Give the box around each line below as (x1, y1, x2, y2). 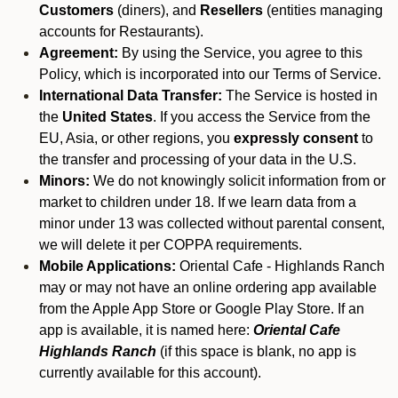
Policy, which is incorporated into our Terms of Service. (39, 67, 381, 82)
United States (62, 109, 153, 124)
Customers (39, 3, 114, 18)
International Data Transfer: (39, 88, 222, 103)
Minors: (39, 173, 90, 188)
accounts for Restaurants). (39, 24, 203, 39)
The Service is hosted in (222, 88, 378, 103)
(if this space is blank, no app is (156, 344, 356, 359)
